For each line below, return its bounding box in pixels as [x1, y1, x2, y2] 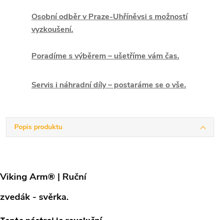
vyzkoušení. [31, 24, 73, 35]
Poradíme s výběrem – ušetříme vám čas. [31, 50, 179, 61]
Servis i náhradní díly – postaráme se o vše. [31, 79, 186, 90]
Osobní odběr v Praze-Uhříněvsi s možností [31, 11, 188, 22]
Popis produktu [14, 122, 62, 132]
